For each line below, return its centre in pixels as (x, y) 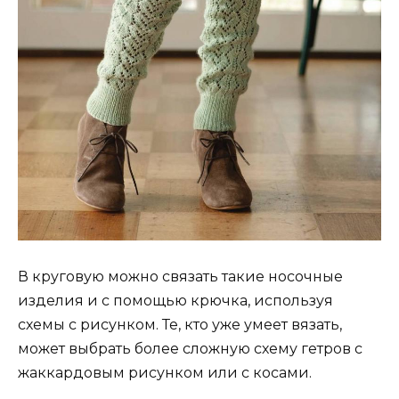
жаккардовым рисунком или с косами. (165, 373)
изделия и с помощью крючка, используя (175, 301)
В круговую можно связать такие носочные (180, 277)
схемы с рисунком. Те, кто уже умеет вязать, (180, 325)
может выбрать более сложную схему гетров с (190, 349)
